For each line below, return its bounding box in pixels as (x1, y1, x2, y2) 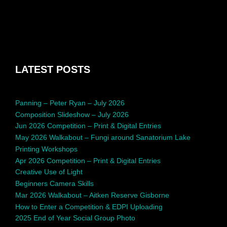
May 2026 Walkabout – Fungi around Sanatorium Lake (15, 133, 191, 142)
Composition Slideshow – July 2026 (15, 110, 129, 119)
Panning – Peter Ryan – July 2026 (15, 98, 125, 107)
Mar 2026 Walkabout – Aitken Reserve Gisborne (15, 191, 169, 199)
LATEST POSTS (15, 64, 90, 75)
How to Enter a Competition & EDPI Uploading (15, 202, 163, 211)
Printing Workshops (15, 144, 78, 153)
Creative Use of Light (15, 168, 83, 176)
